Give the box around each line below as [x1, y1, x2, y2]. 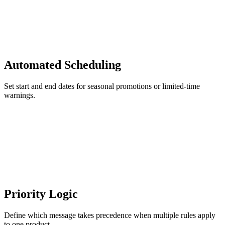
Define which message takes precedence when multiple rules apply [4, 211, 215, 220]
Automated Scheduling [4, 58, 121, 72]
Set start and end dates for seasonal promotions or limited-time [4, 82, 200, 91]
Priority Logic [4, 187, 78, 201]
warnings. [4, 91, 35, 100]
